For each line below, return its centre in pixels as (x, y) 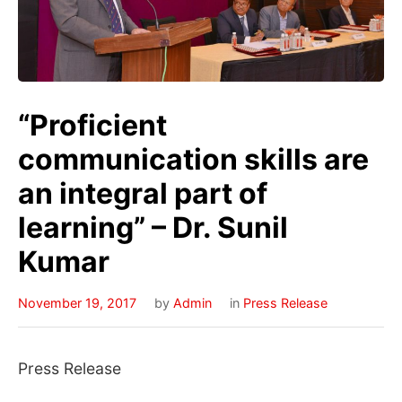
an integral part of (143, 193)
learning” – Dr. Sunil (153, 227)
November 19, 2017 (77, 302)
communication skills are (193, 159)
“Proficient (92, 125)
